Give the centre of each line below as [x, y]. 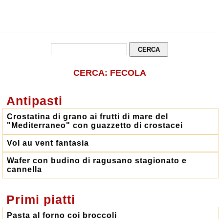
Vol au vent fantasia [48, 143]
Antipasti [33, 101]
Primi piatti [39, 199]
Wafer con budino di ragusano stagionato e [97, 161]
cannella [24, 169]
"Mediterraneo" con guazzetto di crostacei [95, 125]
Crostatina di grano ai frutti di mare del [88, 117]
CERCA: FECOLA [109, 73]
